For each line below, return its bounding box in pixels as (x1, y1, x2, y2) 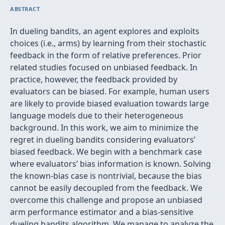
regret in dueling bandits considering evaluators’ (10, 134, 195, 145)
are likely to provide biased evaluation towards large (10, 98, 209, 109)
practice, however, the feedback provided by (10, 74, 177, 85)
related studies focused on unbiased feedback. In (10, 62, 197, 73)
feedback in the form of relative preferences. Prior (10, 50, 201, 61)
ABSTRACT (10, 5, 40, 13)
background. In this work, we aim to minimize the (10, 122, 198, 133)
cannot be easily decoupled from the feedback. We (10, 182, 202, 193)
